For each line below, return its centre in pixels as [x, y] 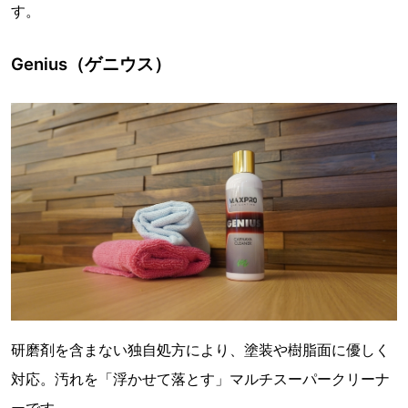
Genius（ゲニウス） [91, 64]
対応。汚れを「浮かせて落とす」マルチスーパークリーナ [200, 378]
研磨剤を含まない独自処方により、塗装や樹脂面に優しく [200, 349]
